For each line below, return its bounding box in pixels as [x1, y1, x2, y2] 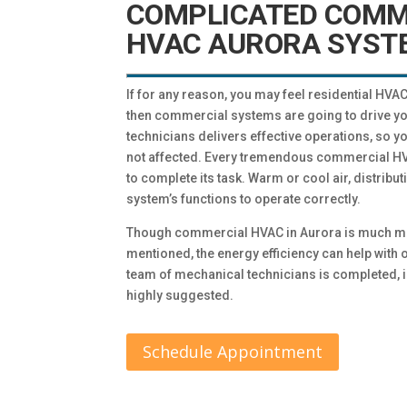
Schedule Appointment [142, 341, 323, 363]
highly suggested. [125, 288, 233, 303]
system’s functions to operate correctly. [125, 192, 361, 207]
